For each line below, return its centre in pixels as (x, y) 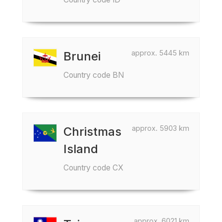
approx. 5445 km (160, 53)
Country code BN (94, 75)
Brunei (82, 56)
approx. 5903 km (161, 128)
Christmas (92, 132)
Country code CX (93, 168)
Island (81, 149)
